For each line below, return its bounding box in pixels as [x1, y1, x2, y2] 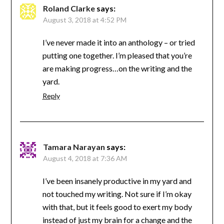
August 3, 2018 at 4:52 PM [42, 15, 126, 24]
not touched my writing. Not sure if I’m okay [42, 188, 191, 198]
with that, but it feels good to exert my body [42, 201, 192, 211]
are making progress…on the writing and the [42, 63, 192, 73]
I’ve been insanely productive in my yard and [42, 175, 191, 185]
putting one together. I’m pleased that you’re [42, 50, 192, 60]
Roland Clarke [42, 3, 95, 13]
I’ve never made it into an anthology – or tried [42, 37, 195, 47]
